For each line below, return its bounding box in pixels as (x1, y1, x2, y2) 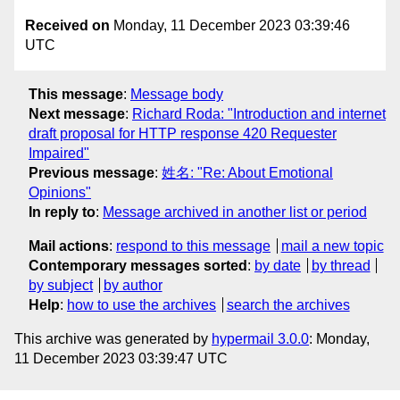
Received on (25, 18, 110, 34)
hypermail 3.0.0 (212, 330, 309, 346)
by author (103, 277, 162, 293)
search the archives (226, 296, 350, 312)
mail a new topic (280, 237, 384, 254)
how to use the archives (67, 296, 216, 312)
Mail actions (29, 237, 109, 254)
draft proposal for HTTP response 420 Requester (29, 125, 337, 141)
